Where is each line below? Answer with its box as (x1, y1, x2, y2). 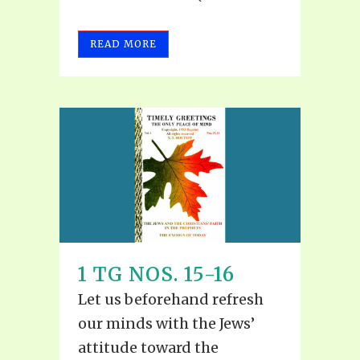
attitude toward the (78, 338, 219, 358)
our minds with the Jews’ (78, 314, 255, 333)
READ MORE (90, 37, 157, 50)
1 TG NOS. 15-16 (78, 262, 235, 288)
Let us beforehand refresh (78, 290, 264, 309)
